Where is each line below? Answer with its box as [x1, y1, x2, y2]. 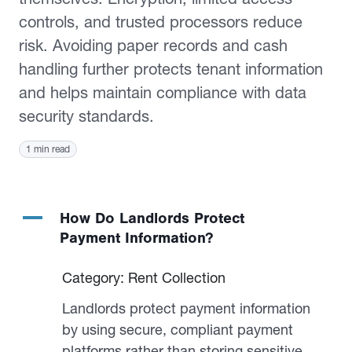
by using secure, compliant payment [62, 321, 293, 339]
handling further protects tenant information [19, 60, 323, 79]
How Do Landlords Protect [60, 210, 244, 227]
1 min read [26, 143, 70, 155]
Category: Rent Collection [62, 269, 225, 287]
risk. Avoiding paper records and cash [19, 36, 288, 55]
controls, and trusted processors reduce [19, 13, 302, 31]
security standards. [19, 107, 154, 126]
